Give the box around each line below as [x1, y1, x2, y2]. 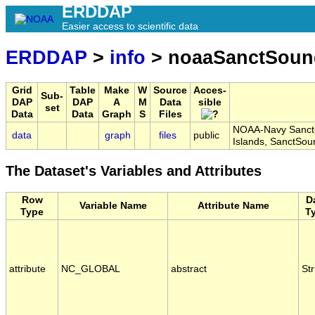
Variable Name [79, 200, 147, 212]
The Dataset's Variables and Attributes [6, 163, 262, 179]
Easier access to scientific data [62, 20, 198, 32]
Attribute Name [197, 200, 269, 212]
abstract [171, 264, 207, 275]
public [193, 130, 219, 141]
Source [153, 85, 187, 96]
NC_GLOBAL [61, 264, 120, 275]
